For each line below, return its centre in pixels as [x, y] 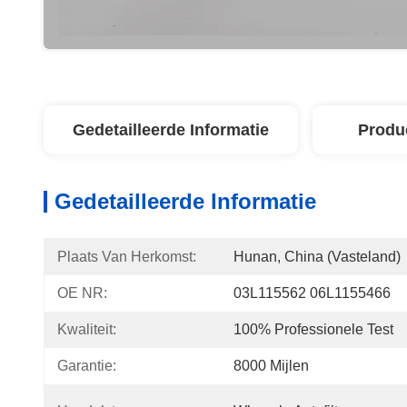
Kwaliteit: [87, 329]
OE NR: [82, 293]
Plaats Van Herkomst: [127, 257]
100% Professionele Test [313, 329]
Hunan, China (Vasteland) [317, 257]
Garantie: [87, 366]
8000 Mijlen [271, 366]
